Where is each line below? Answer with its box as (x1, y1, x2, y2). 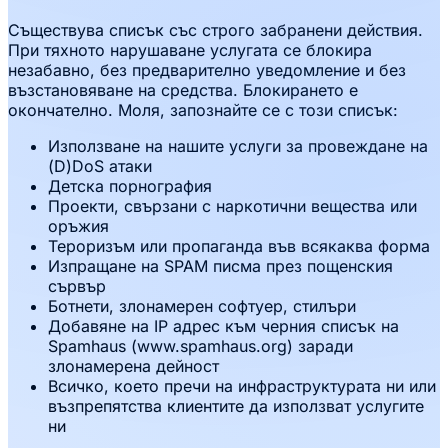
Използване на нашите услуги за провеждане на (48, 136, 428, 157)
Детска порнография (48, 176, 212, 197)
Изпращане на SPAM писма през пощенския (48, 256, 393, 277)
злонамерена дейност (48, 356, 219, 377)
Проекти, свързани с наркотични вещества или (48, 196, 417, 217)
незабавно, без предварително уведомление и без (8, 60, 406, 81)
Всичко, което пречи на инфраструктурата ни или (48, 376, 436, 397)
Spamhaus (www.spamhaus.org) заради (48, 336, 353, 357)
